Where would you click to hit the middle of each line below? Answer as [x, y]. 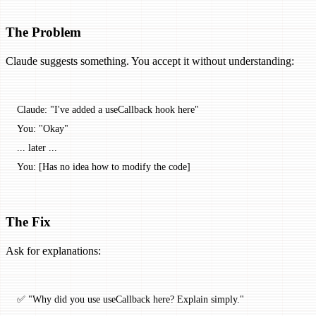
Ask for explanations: [53, 250]
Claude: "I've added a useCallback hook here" [108, 110]
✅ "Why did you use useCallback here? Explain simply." [130, 299]
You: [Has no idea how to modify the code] [104, 167]
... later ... [37, 148]
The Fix [28, 221]
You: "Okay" [43, 129]
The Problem [43, 32]
